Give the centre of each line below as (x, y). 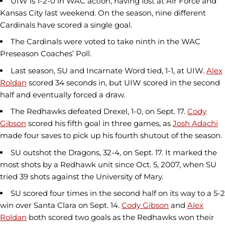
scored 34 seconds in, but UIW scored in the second (123, 82)
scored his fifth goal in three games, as (99, 124)
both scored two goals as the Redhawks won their (120, 217)
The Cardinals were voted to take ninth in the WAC (105, 42)
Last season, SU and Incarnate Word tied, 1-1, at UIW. (108, 70)
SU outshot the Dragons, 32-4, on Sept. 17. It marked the (114, 152)
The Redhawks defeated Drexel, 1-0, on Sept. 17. (99, 111)
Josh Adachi (195, 124)
